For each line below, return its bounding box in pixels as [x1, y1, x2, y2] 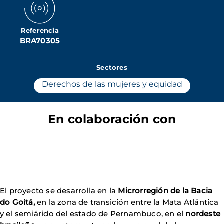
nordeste [185, 209, 221, 218]
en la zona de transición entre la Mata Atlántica [34, 197, 219, 207]
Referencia [20, 26, 59, 34]
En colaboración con [47, 112, 176, 126]
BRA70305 [19, 36, 60, 45]
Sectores [96, 63, 127, 71]
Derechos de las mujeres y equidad [41, 79, 182, 89]
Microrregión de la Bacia [118, 186, 213, 195]
